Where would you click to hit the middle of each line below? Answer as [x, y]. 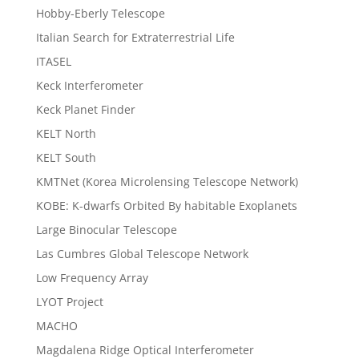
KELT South [66, 158]
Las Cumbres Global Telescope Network [142, 254]
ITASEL [53, 62]
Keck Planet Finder [85, 110]
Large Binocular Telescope [106, 230]
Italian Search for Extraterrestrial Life [135, 38]
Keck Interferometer [89, 86]
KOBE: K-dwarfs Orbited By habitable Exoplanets [166, 206]
